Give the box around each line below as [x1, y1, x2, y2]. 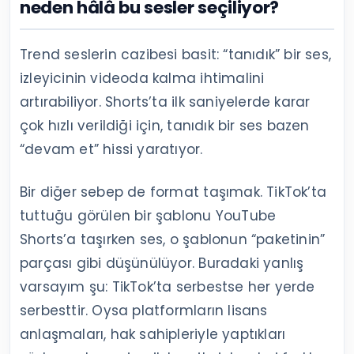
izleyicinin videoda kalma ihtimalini [20, 68, 265, 88]
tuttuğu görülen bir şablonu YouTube [20, 205, 277, 225]
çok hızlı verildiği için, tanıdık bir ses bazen [20, 115, 310, 135]
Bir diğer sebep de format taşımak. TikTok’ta [20, 182, 326, 201]
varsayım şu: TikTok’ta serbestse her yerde [20, 277, 315, 296]
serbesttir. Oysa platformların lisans [20, 300, 268, 320]
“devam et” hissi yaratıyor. [20, 139, 203, 159]
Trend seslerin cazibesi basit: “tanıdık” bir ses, [20, 44, 331, 64]
